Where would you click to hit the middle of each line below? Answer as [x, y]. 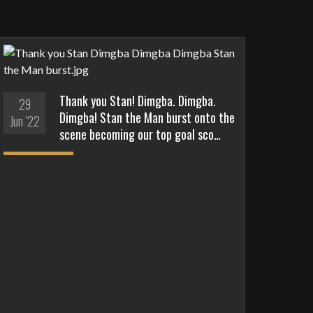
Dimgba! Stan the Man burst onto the [147, 117]
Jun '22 [24, 121]
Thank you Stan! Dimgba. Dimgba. [138, 100]
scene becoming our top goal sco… [140, 134]
